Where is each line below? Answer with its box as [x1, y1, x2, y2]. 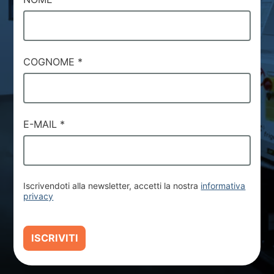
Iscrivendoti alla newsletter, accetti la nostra [23, 180, 201, 191]
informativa [201, 180, 246, 191]
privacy [23, 191, 54, 202]
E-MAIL [23, 118, 61, 131]
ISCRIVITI [31, 232, 78, 245]
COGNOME [23, 56, 78, 68]
